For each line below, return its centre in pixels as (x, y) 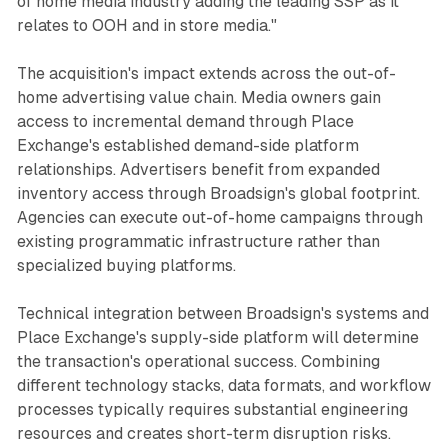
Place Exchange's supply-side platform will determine (217, 337)
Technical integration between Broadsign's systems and (222, 313)
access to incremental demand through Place (185, 121)
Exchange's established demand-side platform (187, 145)
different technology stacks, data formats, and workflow (223, 385)
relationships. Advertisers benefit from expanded (198, 169)
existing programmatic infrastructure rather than (198, 241)
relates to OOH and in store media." (146, 25)
